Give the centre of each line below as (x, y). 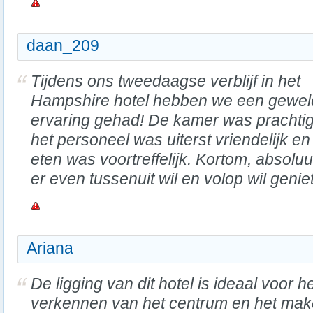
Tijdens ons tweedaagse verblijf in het (166, 81)
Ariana (50, 248)
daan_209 (63, 45)
